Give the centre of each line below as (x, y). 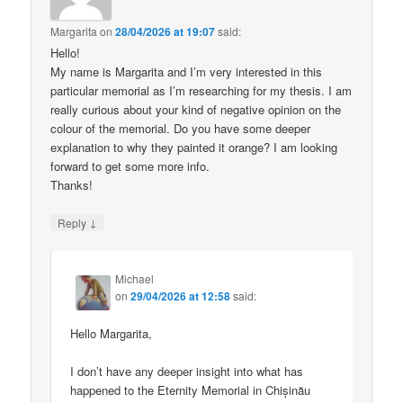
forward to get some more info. (130, 166)
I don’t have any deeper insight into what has (187, 372)
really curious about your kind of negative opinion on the (196, 109)
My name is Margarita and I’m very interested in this (187, 71)
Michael (135, 279)
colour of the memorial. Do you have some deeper (181, 128)
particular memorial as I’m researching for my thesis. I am (201, 90)
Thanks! (72, 184)
